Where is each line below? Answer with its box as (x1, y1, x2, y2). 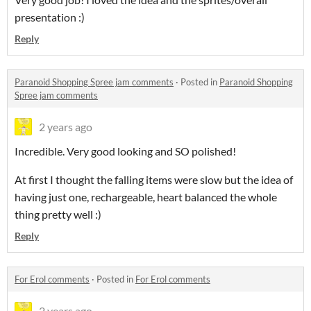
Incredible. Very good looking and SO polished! (15, 144, 236, 158)
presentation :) (15, 10, 85, 24)
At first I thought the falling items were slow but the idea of (15, 173, 293, 187)
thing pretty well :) (15, 208, 101, 221)
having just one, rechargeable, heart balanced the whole (15, 190, 277, 204)
